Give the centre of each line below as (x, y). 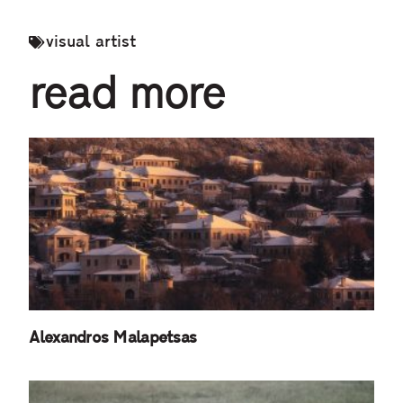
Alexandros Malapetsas (113, 339)
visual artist (91, 43)
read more (127, 97)
